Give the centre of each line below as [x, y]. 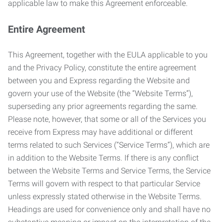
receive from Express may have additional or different [100, 132]
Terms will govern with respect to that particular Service [104, 184]
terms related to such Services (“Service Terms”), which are [109, 145]
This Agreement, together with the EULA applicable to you [108, 55]
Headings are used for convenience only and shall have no [109, 209]
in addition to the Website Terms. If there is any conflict [103, 158]
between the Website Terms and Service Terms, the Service [109, 171]
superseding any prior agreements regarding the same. [103, 106]
